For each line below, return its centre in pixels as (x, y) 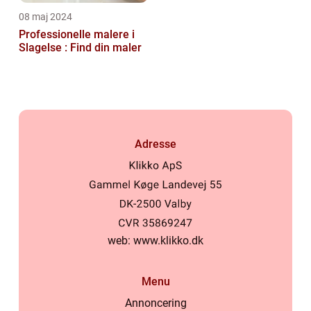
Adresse (155, 144)
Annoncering (155, 303)
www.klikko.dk (168, 241)
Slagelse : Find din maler (80, 47)
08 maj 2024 (45, 16)
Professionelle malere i (77, 34)
